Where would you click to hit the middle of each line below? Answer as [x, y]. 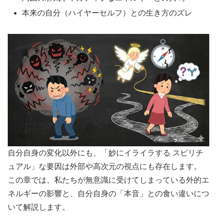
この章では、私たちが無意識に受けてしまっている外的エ [108, 180]
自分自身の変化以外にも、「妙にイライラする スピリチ [106, 153]
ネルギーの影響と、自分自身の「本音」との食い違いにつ [108, 193]
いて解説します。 [39, 207]
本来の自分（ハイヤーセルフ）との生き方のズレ [107, 13]
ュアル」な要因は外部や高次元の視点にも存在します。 [105, 166]
